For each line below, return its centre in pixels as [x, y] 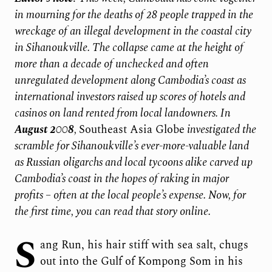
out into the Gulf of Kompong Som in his [141, 261]
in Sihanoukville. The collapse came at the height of [129, 48]
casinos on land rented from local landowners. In [122, 114]
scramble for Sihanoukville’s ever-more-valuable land [131, 146]
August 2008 [44, 130]
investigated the [220, 130]
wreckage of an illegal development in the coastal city [133, 32]
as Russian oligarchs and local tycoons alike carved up [133, 163]
